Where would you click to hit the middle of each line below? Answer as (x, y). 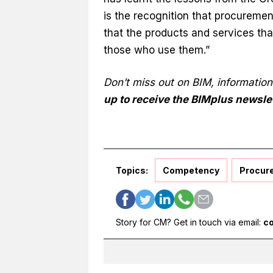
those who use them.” (156, 50)
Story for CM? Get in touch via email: (189, 222)
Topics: (132, 170)
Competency (191, 170)
